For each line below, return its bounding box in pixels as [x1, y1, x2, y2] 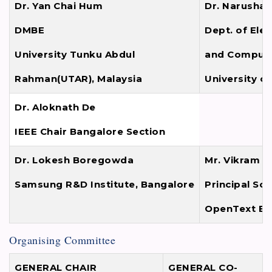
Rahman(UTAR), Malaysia [15, 73, 142, 85]
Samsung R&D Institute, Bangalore [15, 178, 194, 191]
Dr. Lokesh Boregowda [15, 154, 134, 166]
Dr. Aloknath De [15, 101, 96, 114]
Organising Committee [9, 233, 115, 248]
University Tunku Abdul [15, 49, 135, 61]
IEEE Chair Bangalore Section [15, 126, 165, 138]
